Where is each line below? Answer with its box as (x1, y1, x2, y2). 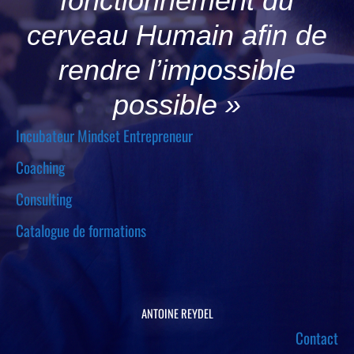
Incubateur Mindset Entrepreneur (16, 123, 193, 146)
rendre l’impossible (58, 53, 296, 86)
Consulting (16, 187, 72, 210)
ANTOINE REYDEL (141, 304, 213, 322)
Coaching (16, 155, 65, 178)
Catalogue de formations (16, 219, 146, 242)
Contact (296, 326, 338, 348)
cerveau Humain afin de (27, 18, 327, 51)
